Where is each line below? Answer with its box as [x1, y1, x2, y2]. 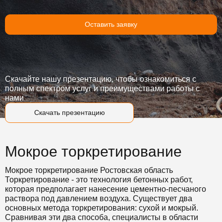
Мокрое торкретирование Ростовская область [5, 166, 173, 174]
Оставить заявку [85, 20, 137, 28]
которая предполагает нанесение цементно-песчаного [5, 185, 206, 193]
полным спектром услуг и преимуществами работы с [5, 84, 200, 93]
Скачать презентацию [34, 109, 105, 116]
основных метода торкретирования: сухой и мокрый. [5, 204, 198, 212]
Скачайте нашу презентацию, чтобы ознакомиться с [5, 75, 196, 83]
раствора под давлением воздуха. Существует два [5, 194, 192, 203]
